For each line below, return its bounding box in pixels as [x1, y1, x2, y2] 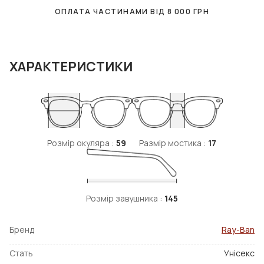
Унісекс [224, 247, 255, 259]
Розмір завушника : [86, 193, 162, 204]
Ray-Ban [222, 224, 255, 236]
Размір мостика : [138, 137, 206, 149]
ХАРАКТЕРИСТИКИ [9, 58, 133, 76]
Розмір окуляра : [47, 137, 114, 149]
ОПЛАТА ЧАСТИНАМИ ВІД [54, 6, 168, 17]
